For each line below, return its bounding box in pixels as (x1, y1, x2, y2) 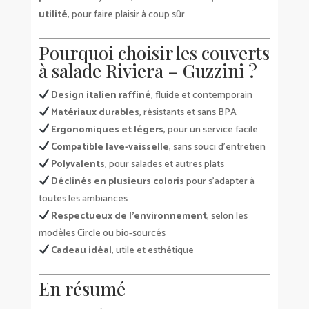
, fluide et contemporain (151, 87, 253, 103)
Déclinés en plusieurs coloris (51, 173, 185, 190)
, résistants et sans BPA (139, 104, 237, 121)
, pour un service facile (163, 121, 259, 138)
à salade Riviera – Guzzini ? (38, 58, 257, 83)
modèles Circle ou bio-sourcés (38, 225, 166, 241)
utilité (38, 6, 68, 23)
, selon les (207, 208, 248, 224)
